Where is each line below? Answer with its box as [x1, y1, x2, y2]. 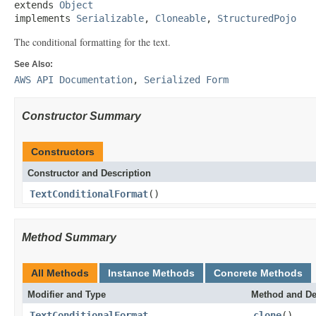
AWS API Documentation [14, 74, 133, 85]
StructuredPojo [217, 13, 296, 24]
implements [14, 13, 76, 24]
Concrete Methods [214, 267, 303, 279]
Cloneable [155, 13, 206, 24]
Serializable [76, 13, 144, 24]
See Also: [14, 59, 53, 69]
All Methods [31, 267, 89, 279]
